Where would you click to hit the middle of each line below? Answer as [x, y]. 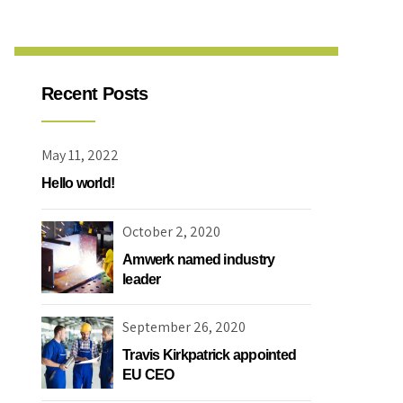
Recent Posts [95, 94]
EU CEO [148, 375]
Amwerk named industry [199, 259]
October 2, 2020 [171, 231]
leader [142, 279]
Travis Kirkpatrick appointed [209, 355]
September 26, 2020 [184, 327]
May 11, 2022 [80, 155]
